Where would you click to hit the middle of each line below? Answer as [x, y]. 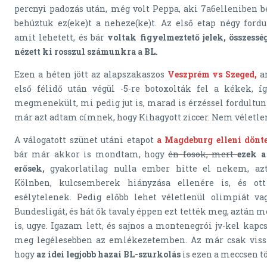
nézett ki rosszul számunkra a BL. [86, 52]
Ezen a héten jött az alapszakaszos [91, 74]
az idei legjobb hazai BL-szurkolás [108, 254]
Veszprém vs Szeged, [212, 74]
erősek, [30, 169]
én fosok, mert [203, 154]
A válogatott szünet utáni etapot [86, 140]
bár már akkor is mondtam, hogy [91, 154]
